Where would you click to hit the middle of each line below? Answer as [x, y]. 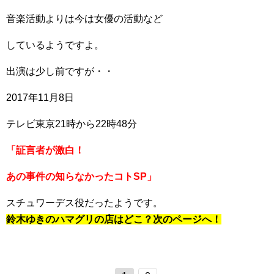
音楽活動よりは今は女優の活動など [84, 19]
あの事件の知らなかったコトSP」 [81, 176]
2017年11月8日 [40, 98]
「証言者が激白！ [45, 150]
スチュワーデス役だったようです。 [84, 203]
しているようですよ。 [55, 45]
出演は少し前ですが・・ [60, 71]
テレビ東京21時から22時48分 [72, 124]
